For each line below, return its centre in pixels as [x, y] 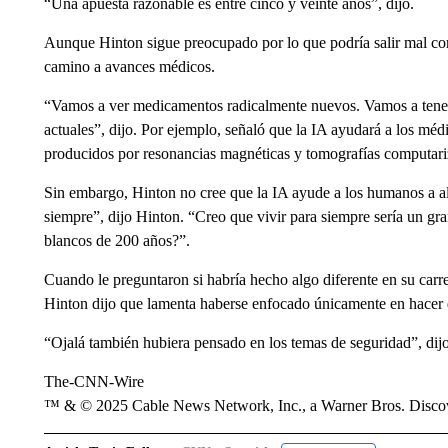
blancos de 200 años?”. [116, 240]
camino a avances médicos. [129, 66]
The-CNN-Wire [93, 381]
